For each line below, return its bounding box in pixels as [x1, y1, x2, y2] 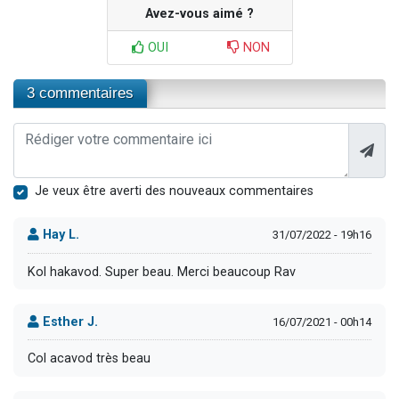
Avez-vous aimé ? [145, 5, 254, 21]
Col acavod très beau [28, 350, 151, 366]
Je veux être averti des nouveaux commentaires [35, 183, 313, 199]
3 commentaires [27, 84, 134, 102]
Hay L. [39, 227, 79, 243]
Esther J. [39, 313, 98, 330]
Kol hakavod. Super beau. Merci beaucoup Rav [28, 264, 296, 280]
